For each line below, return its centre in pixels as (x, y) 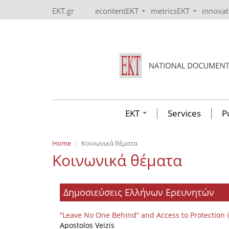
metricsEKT (170, 11)
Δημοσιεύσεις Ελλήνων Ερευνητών (139, 192)
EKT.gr (63, 11)
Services (184, 113)
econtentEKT (117, 11)
